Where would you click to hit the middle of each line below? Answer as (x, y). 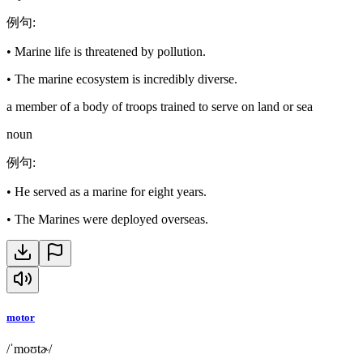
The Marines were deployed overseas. (111, 219)
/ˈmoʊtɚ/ (29, 348)
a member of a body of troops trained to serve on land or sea (160, 106)
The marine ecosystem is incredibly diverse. (126, 79)
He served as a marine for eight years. (111, 191)
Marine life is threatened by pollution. (110, 51)
